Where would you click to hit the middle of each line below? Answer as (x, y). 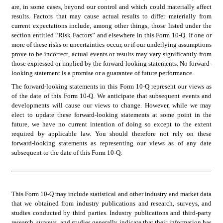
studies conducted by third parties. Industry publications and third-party (111, 213)
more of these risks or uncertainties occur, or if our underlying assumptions (111, 45)
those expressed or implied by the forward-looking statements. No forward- (111, 64)
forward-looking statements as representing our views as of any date (111, 143)
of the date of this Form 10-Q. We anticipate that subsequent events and (111, 96)
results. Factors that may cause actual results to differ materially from (111, 16)
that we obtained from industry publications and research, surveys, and (111, 204)
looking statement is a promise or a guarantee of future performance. (103, 73)
